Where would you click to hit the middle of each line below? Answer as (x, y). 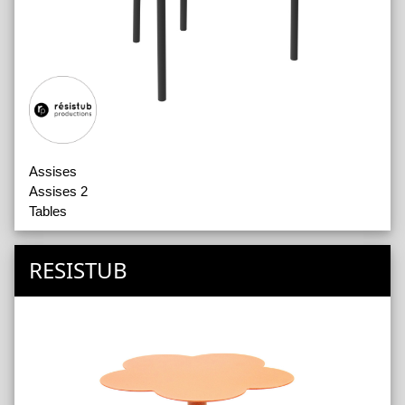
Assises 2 (58, 192)
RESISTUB (78, 270)
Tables (48, 212)
